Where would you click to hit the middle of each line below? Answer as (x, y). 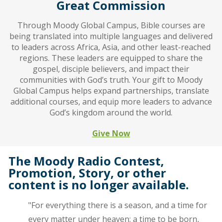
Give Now (111, 133)
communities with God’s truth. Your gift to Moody (111, 80)
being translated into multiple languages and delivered (111, 36)
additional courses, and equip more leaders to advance (111, 101)
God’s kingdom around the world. (111, 112)
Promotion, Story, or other (87, 172)
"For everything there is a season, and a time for (117, 205)
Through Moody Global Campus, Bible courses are (111, 25)
